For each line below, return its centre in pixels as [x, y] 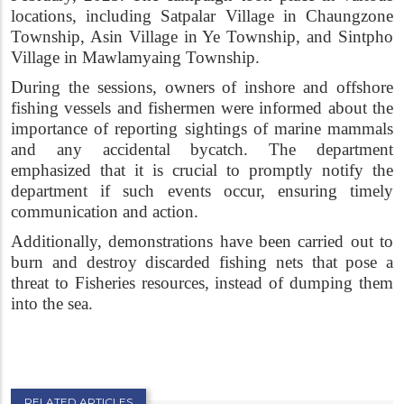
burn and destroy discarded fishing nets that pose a [202, 262]
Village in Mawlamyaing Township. [135, 57]
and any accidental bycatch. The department [202, 149]
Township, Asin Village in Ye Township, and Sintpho [202, 36]
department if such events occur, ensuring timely [202, 190]
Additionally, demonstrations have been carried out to [202, 241]
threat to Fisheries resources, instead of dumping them [202, 282]
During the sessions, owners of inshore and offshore [202, 87]
